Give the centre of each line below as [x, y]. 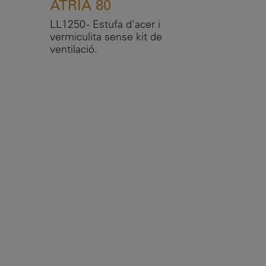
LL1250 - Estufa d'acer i [105, 24]
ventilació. [74, 49]
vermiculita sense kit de [106, 36]
